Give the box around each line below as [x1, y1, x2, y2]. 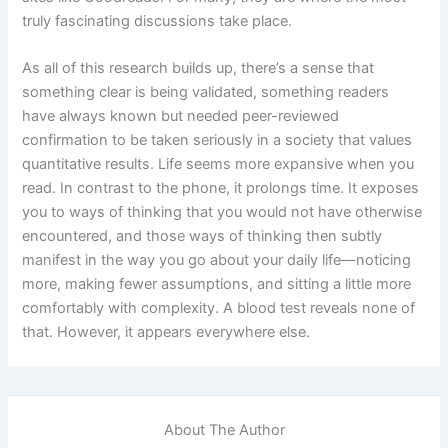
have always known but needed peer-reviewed [22, 107, 340, 126]
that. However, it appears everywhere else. [22, 323, 311, 342]
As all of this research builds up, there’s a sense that [22, 59, 375, 78]
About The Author [163, 420, 285, 439]
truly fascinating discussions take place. [22, 11, 293, 30]
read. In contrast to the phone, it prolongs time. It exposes [22, 179, 420, 198]
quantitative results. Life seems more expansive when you [22, 155, 415, 174]
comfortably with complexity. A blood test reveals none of [22, 299, 416, 318]
